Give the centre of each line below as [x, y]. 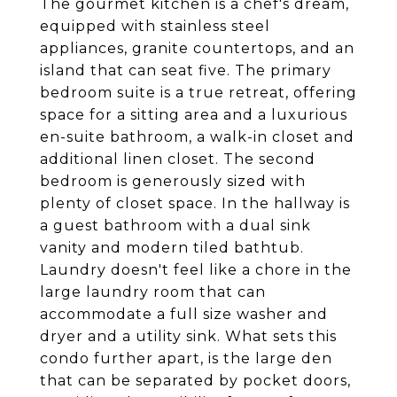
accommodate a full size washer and [184, 314]
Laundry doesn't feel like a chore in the [196, 270]
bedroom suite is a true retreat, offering [198, 93]
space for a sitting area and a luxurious [194, 115]
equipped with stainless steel [155, 26]
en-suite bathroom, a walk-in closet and [197, 137]
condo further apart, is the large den [186, 358]
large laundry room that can [153, 292]
